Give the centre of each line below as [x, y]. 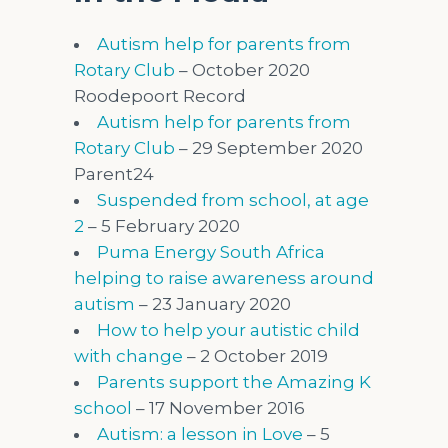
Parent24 [114, 174]
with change [128, 356]
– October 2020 [242, 70]
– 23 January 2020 [213, 304]
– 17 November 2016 [218, 408]
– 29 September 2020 [269, 148]
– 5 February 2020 [162, 226]
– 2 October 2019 [255, 356]
